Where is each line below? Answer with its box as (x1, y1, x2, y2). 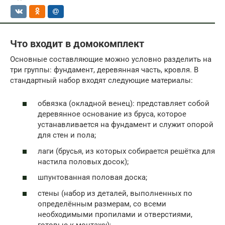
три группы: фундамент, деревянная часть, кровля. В (10, 65, 198, 74)
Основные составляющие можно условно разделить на (10, 54, 211, 64)
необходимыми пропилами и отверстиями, (38, 209, 192, 219)
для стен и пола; (38, 131, 96, 140)
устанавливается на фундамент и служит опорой (38, 120, 213, 130)
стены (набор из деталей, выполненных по (38, 188, 192, 198)
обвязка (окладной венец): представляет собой (38, 99, 209, 108)
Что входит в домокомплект (10, 38, 144, 50)
